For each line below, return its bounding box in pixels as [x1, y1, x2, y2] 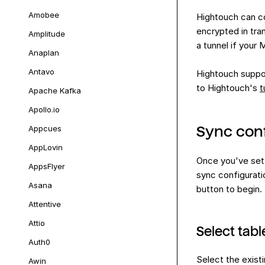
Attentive [28, 199, 61, 209]
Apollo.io [28, 105, 60, 114]
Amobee [28, 10, 59, 20]
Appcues [28, 124, 62, 133]
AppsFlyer [28, 161, 65, 171]
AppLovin [28, 143, 63, 152]
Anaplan [28, 48, 59, 57]
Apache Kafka [28, 86, 81, 95]
